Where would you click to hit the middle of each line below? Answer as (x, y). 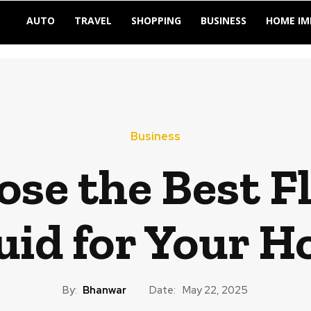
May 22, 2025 (215, 291)
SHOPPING (156, 20)
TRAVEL (93, 20)
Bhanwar (104, 290)
